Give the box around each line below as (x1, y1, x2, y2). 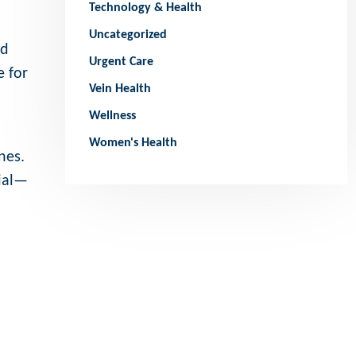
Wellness (89, 110, 137, 123)
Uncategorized (89, 29, 168, 42)
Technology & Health (89, 2, 203, 15)
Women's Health (89, 137, 178, 150)
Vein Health (89, 83, 152, 96)
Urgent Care (89, 56, 154, 69)
